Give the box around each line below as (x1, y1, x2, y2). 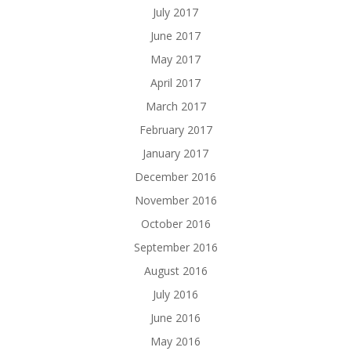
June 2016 (150, 310, 201, 326)
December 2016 (135, 169, 216, 185)
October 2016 (140, 216, 211, 232)
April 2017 (150, 75, 201, 91)
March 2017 (145, 99, 206, 114)
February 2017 (139, 122, 212, 138)
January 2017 (143, 146, 208, 161)
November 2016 (134, 193, 217, 208)
